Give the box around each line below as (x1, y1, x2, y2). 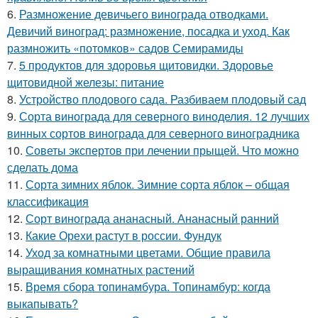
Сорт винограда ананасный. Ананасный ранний (26, 210, 279, 226)
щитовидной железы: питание (7, 74, 164, 90)
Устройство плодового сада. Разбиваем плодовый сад (19, 91, 306, 107)
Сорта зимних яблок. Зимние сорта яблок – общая (26, 176, 290, 192)
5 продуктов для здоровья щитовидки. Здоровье (19, 57, 273, 73)
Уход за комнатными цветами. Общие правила (26, 244, 270, 261)
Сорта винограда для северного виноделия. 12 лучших (19, 108, 309, 124)
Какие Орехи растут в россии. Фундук (26, 227, 221, 243)
